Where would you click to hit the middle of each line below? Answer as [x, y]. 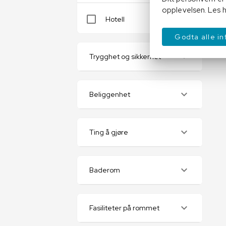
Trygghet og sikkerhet [125, 56]
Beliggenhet [110, 94]
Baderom [105, 170]
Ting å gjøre [109, 132]
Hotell [115, 19]
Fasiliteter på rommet [124, 208]
